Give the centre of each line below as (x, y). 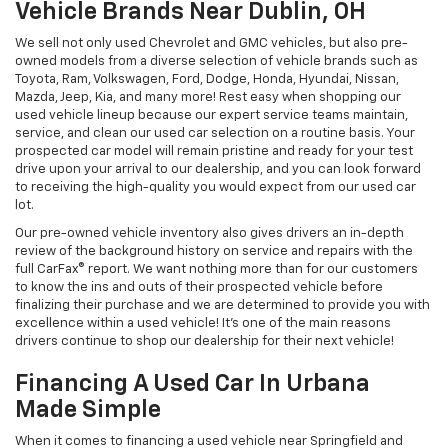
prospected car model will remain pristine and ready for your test (214, 152)
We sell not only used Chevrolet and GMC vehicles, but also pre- (211, 44)
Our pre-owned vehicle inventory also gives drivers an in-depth (209, 234)
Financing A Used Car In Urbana (192, 384)
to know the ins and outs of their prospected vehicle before (199, 288)
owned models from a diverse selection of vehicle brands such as (216, 62)
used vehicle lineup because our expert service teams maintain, (211, 116)
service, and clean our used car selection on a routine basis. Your (215, 134)
